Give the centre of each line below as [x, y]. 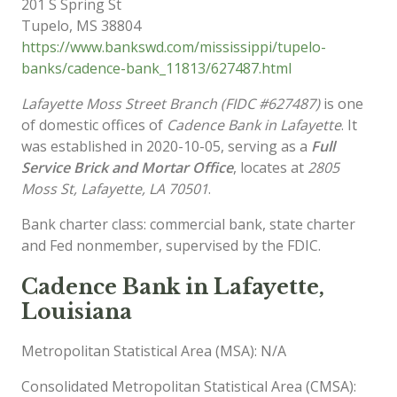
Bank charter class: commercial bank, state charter [188, 224]
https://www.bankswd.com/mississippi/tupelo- [174, 47]
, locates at [270, 167]
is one [342, 104]
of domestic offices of [94, 125]
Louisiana [77, 311]
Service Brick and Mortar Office [127, 167]
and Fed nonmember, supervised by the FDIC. [171, 245]
